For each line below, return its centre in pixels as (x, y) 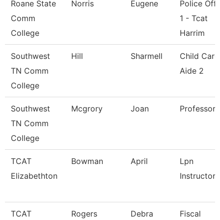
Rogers (84, 214)
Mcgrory (87, 109)
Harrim (192, 33)
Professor (198, 109)
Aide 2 (192, 71)
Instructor (198, 176)
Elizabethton (34, 176)
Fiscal (190, 214)
